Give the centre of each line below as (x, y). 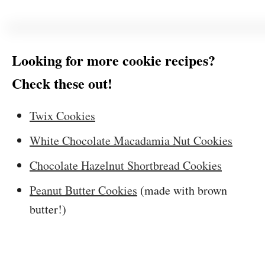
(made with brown (182, 190)
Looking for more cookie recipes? (114, 60)
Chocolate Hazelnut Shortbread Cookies (126, 165)
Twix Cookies (62, 116)
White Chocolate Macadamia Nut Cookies (131, 140)
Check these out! (62, 83)
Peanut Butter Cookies (83, 190)
